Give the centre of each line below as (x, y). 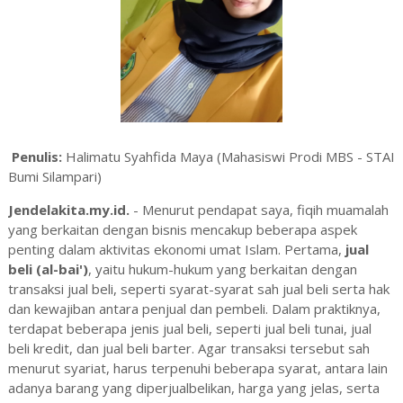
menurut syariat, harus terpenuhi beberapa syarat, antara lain (197, 368)
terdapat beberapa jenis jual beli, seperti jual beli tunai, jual (189, 329)
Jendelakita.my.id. (70, 210)
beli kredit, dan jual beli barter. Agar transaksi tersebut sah (188, 349)
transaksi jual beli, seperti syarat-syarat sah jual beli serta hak (198, 289)
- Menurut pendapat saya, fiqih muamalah (260, 210)
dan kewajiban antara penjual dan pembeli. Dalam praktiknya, (194, 309)
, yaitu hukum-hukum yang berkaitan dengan (222, 269)
